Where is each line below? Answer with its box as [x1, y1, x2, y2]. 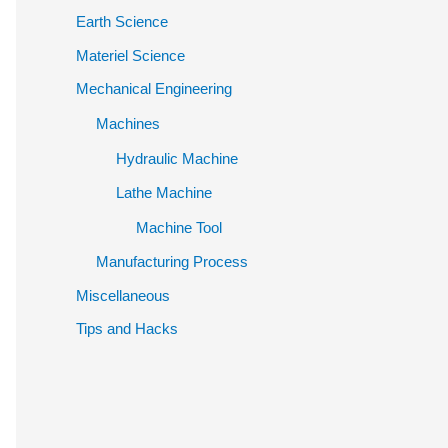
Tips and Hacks [76, 320, 178, 338]
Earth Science [76, 12, 168, 30]
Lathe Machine [116, 184, 212, 201]
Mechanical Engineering [76, 80, 232, 98]
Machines [96, 115, 160, 133]
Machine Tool [136, 219, 222, 236]
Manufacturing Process [96, 252, 248, 270]
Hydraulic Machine [116, 150, 238, 168]
